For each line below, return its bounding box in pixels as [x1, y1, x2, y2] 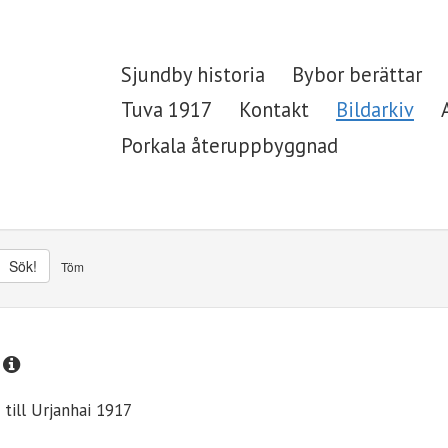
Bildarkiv [335, 96, 414, 124]
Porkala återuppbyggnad [120, 131, 338, 159]
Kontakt [238, 96, 309, 124]
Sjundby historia [120, 60, 265, 88]
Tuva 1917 [120, 96, 212, 124]
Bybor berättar [291, 60, 422, 88]
